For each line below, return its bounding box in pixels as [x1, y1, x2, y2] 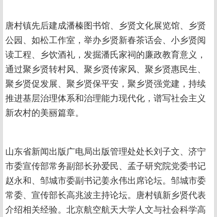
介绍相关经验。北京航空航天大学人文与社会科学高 [5, 202, 206, 215]
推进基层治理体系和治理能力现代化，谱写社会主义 [5, 91, 206, 104]
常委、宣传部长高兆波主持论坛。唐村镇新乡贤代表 [5, 187, 206, 201]
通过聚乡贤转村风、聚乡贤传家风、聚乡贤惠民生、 [5, 62, 206, 75]
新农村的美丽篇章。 [5, 105, 84, 118]
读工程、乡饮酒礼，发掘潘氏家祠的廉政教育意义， [5, 47, 206, 60]
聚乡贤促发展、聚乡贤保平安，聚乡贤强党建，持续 [5, 76, 206, 89]
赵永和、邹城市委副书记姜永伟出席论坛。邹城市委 [5, 173, 206, 186]
